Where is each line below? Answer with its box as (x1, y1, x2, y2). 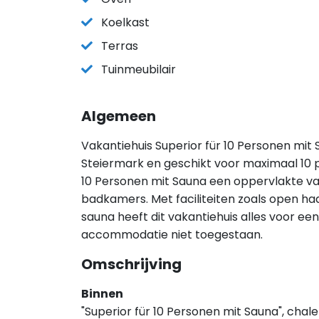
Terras (101, 38, 138, 54)
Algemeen (81, 106, 156, 126)
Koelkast (101, 14, 150, 31)
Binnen (81, 286, 123, 302)
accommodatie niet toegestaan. (81, 226, 263, 243)
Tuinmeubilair (101, 61, 176, 78)
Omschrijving (81, 254, 182, 274)
